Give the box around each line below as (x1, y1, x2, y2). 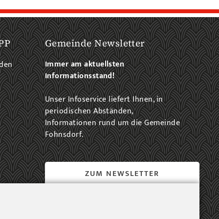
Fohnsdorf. (44, 128, 84, 142)
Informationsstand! (44, 69, 115, 83)
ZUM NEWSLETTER (85, 167, 159, 181)
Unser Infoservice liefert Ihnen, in (44, 93, 163, 107)
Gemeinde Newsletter (44, 37, 145, 50)
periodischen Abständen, (44, 105, 133, 118)
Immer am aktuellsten (44, 58, 125, 71)
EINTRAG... (99, 180, 145, 194)
